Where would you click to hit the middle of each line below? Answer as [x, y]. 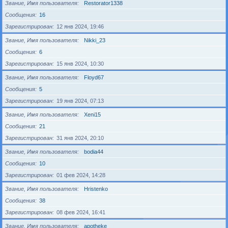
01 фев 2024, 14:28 [81, 175]
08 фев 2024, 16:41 [81, 212]
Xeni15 [92, 115]
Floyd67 [94, 77]
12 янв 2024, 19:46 [80, 26]
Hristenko [96, 189]
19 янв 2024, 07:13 [80, 101]
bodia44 [94, 152]
